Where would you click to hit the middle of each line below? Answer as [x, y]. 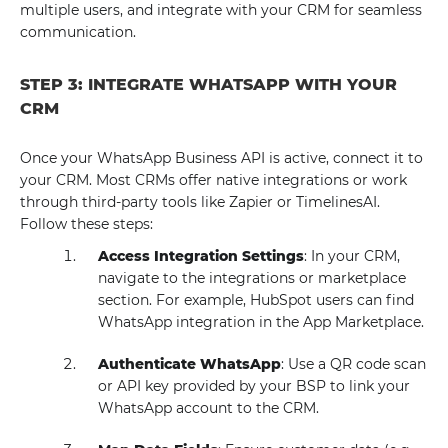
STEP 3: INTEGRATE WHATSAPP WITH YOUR [208, 84]
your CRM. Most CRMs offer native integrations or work [213, 180]
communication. [78, 32]
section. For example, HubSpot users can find [256, 300]
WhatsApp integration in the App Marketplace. [261, 322]
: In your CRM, [352, 256]
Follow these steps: [86, 224]
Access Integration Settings [201, 256]
